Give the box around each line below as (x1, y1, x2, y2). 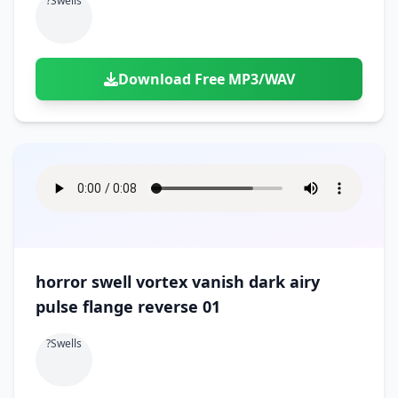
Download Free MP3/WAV (117, 69, 295, 89)
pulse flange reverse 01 (36, 296, 220, 317)
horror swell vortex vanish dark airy (36, 271, 320, 292)
